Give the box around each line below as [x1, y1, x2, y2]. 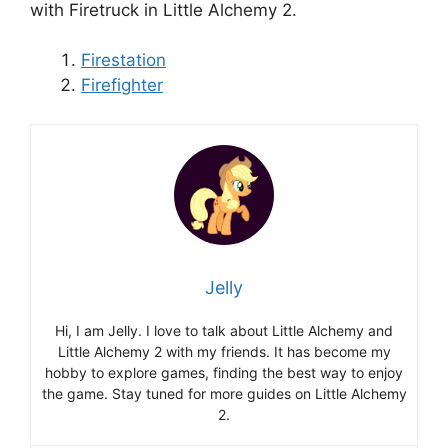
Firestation [81, 50, 166, 71]
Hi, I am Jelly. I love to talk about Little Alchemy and [55, 321, 393, 339]
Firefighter [81, 75, 163, 96]
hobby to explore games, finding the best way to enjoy [45, 363, 403, 381]
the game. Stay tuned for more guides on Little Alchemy [41, 384, 407, 402]
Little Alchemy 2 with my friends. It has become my [57, 342, 391, 360]
